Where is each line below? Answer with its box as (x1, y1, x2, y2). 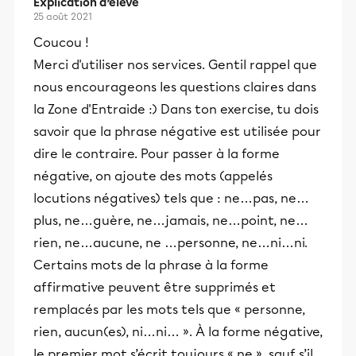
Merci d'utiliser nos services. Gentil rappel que (33, 57, 317, 72)
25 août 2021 (33, 11, 92, 22)
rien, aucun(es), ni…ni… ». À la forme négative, (33, 324, 323, 339)
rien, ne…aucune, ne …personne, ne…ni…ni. (33, 235, 308, 250)
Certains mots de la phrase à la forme (33, 257, 269, 273)
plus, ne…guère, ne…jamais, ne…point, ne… (33, 213, 308, 228)
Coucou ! (33, 35, 89, 50)
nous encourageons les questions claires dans (33, 79, 316, 95)
